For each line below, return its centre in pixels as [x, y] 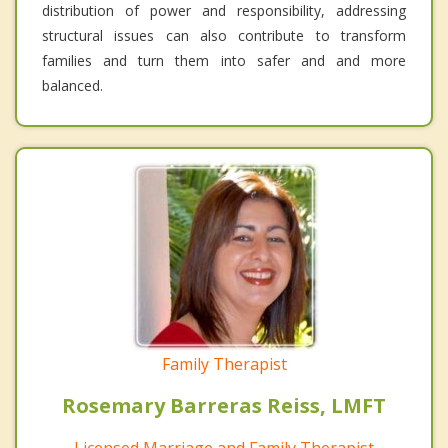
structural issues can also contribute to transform [224, 35]
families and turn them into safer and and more [224, 60]
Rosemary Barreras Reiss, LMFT [224, 405]
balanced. [72, 85]
